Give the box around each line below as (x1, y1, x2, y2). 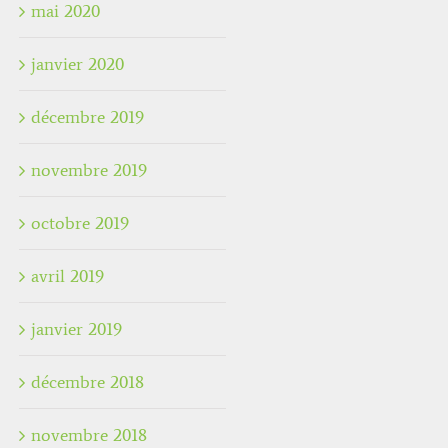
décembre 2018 (31, 371, 144, 394)
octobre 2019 (31, 212, 129, 235)
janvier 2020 (31, 53, 124, 76)
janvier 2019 (31, 318, 122, 341)
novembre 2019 (31, 159, 147, 182)
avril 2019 (31, 265, 104, 288)
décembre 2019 (31, 106, 144, 129)
